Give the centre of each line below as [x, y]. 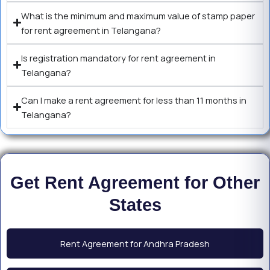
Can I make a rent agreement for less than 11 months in [134, 100]
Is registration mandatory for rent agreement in [119, 58]
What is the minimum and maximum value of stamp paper [138, 15]
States [135, 205]
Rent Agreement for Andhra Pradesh [135, 244]
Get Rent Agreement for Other [135, 182]
